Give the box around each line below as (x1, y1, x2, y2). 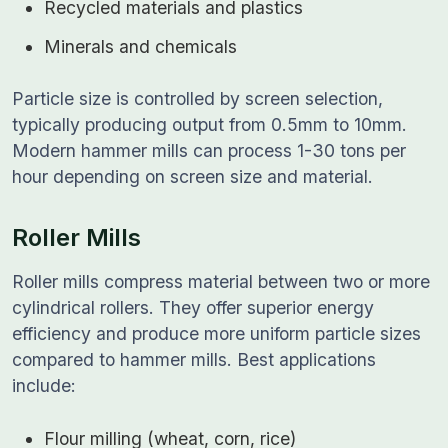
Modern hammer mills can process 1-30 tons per (12, 140, 406, 161)
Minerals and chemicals (44, 36, 237, 57)
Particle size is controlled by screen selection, (12, 88, 383, 109)
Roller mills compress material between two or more (12, 271, 430, 292)
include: (12, 375, 76, 396)
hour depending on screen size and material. (12, 166, 373, 187)
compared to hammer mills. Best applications (12, 349, 376, 370)
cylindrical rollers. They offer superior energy (12, 297, 374, 318)
